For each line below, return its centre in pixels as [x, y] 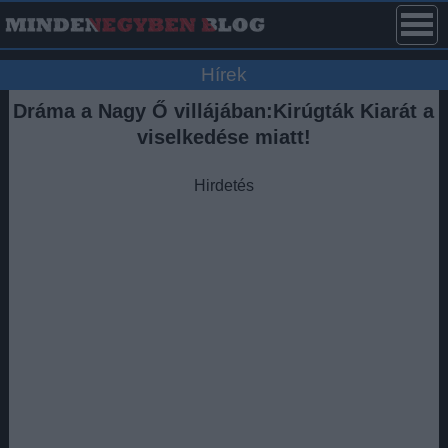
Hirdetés [223, 185]
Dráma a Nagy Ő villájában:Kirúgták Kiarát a [224, 111]
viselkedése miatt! [223, 137]
